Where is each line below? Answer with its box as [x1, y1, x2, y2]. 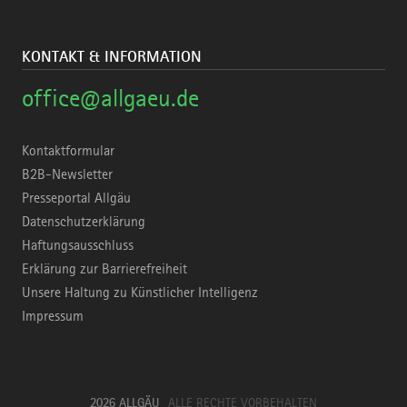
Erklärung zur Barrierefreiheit [22, 260, 187, 277]
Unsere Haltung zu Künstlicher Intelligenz [22, 283, 258, 301]
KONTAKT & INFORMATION [22, 46, 202, 65]
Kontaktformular [22, 142, 114, 159]
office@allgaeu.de [22, 83, 199, 112]
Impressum [22, 307, 84, 324]
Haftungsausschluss [22, 236, 134, 253]
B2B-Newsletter [22, 165, 113, 183]
